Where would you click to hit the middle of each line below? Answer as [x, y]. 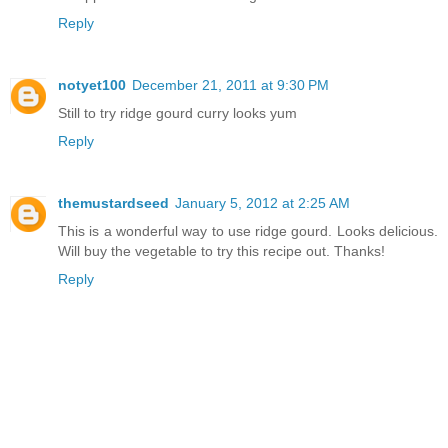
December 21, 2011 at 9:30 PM [230, 85]
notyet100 [92, 85]
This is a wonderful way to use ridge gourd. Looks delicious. [248, 231]
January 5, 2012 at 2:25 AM [262, 203]
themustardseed [113, 203]
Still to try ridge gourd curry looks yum [177, 113]
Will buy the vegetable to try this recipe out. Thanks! [221, 251]
